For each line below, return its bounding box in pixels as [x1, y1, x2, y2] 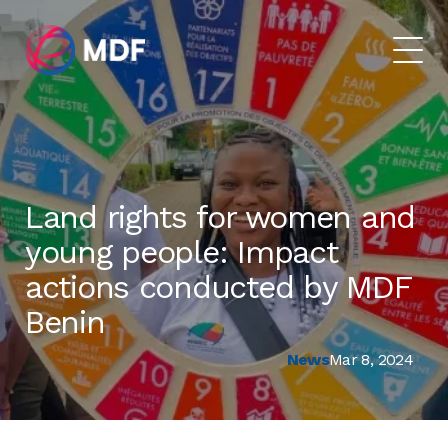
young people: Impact [25, 233, 338, 271]
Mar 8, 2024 [329, 350, 413, 369]
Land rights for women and [25, 198, 415, 236]
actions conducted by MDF [25, 268, 411, 306]
